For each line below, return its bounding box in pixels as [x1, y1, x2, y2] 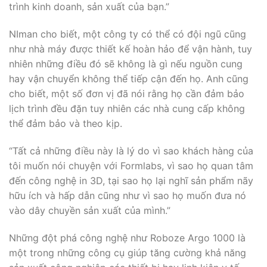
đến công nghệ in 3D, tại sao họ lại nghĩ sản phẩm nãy [9, 174, 253, 187]
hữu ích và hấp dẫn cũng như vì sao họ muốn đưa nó [9, 189, 246, 201]
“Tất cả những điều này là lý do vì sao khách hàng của [9, 144, 253, 157]
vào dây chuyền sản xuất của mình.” [9, 204, 170, 216]
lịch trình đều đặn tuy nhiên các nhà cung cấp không [9, 102, 245, 114]
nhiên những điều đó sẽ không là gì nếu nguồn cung [9, 57, 243, 70]
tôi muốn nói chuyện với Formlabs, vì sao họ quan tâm [9, 159, 253, 172]
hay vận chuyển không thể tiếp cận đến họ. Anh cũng [9, 72, 249, 85]
